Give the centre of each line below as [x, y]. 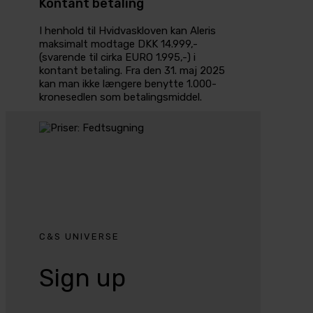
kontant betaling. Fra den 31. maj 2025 [132, 71]
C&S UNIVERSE [79, 236]
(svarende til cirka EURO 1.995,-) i [117, 58]
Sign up [82, 278]
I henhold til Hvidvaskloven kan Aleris [128, 31]
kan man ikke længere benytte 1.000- [128, 84]
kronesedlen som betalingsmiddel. [121, 97]
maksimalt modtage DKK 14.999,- [118, 44]
